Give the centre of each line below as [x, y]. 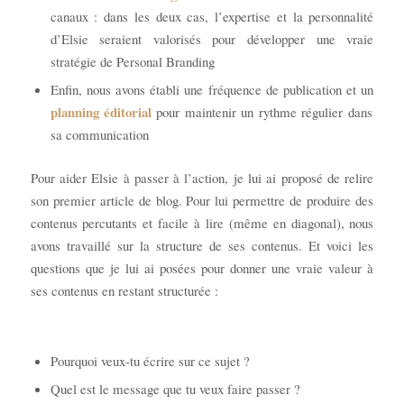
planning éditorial [101, 111]
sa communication [99, 134]
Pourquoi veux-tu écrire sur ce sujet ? [150, 361]
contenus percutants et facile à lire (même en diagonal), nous [202, 222]
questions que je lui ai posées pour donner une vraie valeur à [202, 267]
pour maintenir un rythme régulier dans [262, 111]
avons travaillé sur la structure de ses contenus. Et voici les [202, 245]
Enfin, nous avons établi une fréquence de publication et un [212, 89]
